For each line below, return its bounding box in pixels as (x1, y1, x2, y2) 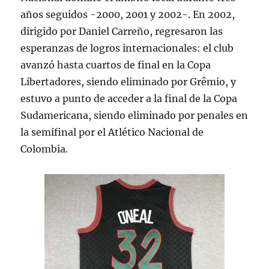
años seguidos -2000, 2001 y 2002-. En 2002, (20, 8, 235, 20)
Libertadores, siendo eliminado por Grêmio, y (20, 76, 237, 88)
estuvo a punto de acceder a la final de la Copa (20, 92, 238, 104)
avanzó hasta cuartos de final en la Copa (20, 59, 211, 71)
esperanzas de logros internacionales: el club (20, 42, 234, 54)
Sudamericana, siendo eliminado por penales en (20, 109, 249, 121)
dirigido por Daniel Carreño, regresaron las (20, 25, 223, 37)
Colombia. (20, 143, 68, 155)
